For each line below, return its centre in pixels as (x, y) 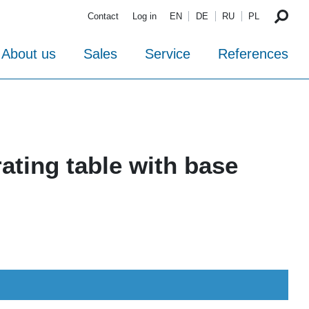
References (253, 54)
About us (29, 54)
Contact (103, 17)
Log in (144, 17)
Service (168, 54)
